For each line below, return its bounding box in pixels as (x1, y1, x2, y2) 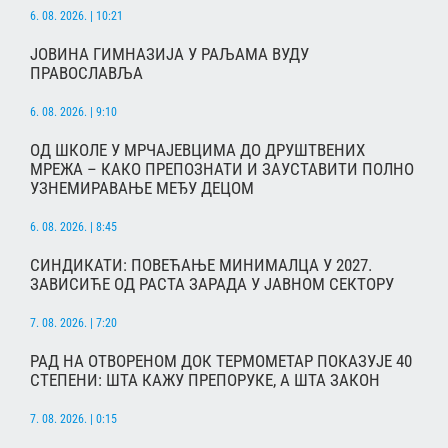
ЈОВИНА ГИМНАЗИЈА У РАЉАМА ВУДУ (30, 44, 309, 65)
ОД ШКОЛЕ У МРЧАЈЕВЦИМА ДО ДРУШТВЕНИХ (30, 140, 365, 161)
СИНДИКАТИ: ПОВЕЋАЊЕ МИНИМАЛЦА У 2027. (30, 255, 372, 276)
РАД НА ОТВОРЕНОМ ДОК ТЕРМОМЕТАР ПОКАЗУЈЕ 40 (30, 351, 412, 372)
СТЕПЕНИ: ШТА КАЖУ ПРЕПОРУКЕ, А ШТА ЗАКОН (30, 370, 380, 391)
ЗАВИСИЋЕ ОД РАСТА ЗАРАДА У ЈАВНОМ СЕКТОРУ (30, 274, 394, 295)
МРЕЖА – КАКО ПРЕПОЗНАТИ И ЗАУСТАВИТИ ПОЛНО (30, 159, 414, 180)
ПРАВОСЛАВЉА (30, 63, 143, 84)
